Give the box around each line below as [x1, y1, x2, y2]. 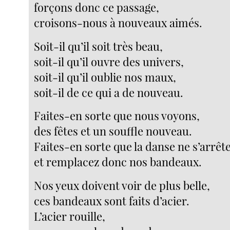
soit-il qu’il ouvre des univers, [34, 53, 184, 69]
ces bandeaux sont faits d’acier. [34, 193, 190, 208]
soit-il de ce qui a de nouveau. [34, 84, 184, 100]
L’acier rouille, [34, 208, 106, 224]
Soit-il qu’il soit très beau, [34, 38, 163, 54]
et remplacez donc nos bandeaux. [34, 154, 202, 170]
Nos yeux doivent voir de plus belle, [34, 177, 210, 193]
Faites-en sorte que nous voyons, [34, 108, 200, 124]
